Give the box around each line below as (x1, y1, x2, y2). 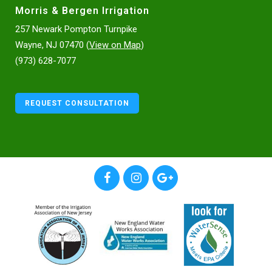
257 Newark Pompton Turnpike (15, 24, 137, 35)
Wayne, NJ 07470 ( (15, 39, 89, 51)
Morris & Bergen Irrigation (15, 5, 149, 17)
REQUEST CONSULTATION (25, 99, 129, 108)
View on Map (89, 39, 141, 51)
